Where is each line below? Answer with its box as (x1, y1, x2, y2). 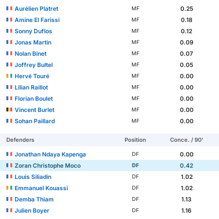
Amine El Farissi (15, 16, 60, 23)
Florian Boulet (15, 94, 53, 102)
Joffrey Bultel (15, 61, 53, 68)
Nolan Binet (15, 49, 47, 57)
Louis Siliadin (15, 173, 52, 180)
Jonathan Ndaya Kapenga (15, 150, 87, 158)
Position (124, 136, 146, 143)
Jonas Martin (15, 38, 52, 46)
